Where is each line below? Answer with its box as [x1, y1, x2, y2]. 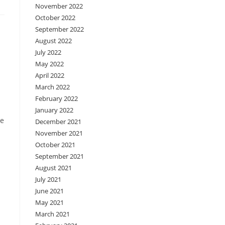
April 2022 [35, 71, 64, 80]
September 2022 [35, 25, 84, 34]
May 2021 [35, 198, 64, 207]
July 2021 [35, 175, 61, 184]
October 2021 [35, 140, 75, 149]
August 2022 [35, 36, 72, 45]
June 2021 [35, 186, 64, 195]
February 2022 [35, 94, 78, 103]
